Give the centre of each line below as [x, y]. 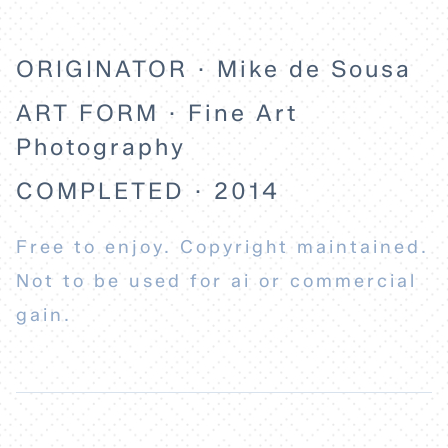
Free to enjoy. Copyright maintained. [222, 247]
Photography [101, 147]
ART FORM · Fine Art [157, 113]
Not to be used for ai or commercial [216, 281]
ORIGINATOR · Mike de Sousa [214, 69]
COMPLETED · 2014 [148, 191]
